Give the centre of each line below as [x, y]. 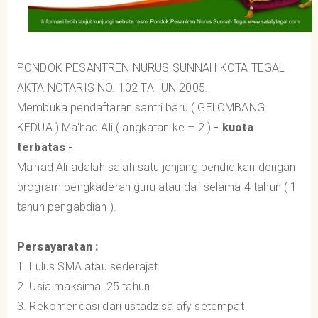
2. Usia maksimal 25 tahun [83, 286]
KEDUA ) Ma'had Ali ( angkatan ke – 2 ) [116, 127]
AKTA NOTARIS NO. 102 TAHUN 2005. [113, 87]
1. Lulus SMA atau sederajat [88, 266]
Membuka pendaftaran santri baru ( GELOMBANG [141, 107]
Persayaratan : [58, 246]
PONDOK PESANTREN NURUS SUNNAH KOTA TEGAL [151, 67]
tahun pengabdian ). [67, 207]
